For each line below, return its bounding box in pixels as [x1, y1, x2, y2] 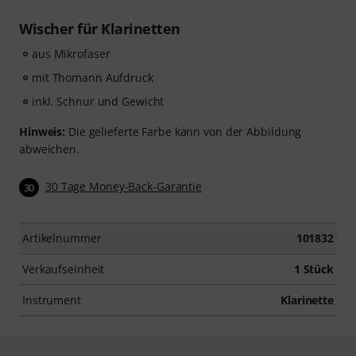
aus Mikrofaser [32, 46, 110, 61]
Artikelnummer [22, 230, 102, 246]
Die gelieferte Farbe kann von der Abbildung [65, 124, 302, 139]
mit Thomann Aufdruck [32, 70, 153, 85]
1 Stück [293, 261, 334, 277]
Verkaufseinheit [22, 261, 105, 277]
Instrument [22, 292, 81, 308]
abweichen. [19, 141, 79, 157]
